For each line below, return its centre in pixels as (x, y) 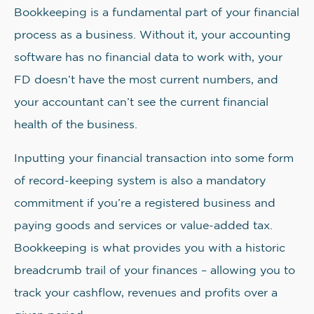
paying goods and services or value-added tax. (143, 226)
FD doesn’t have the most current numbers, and (146, 80)
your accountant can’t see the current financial (141, 103)
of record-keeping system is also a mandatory (140, 181)
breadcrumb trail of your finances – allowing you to (155, 271)
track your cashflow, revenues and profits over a (146, 293)
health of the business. (76, 125)
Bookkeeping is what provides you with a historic (150, 248)
